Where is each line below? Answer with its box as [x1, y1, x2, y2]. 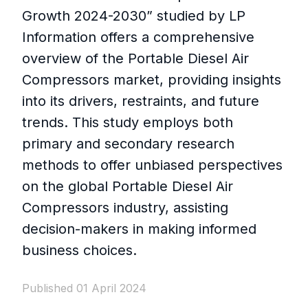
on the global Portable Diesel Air [22, 178, 233, 195]
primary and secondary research [22, 135, 234, 153]
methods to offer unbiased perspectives [22, 157, 283, 174]
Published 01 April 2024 [22, 281, 146, 296]
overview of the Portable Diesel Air [22, 50, 249, 67]
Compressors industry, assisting [22, 199, 228, 217]
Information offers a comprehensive [22, 29, 254, 46]
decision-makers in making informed [22, 221, 256, 238]
